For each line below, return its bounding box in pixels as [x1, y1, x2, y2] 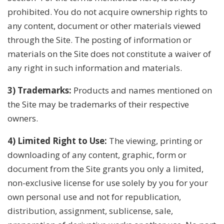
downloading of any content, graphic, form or [7, 148, 186, 160]
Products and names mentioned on [71, 84, 212, 96]
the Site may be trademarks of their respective [7, 98, 189, 110]
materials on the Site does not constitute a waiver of [7, 47, 211, 59]
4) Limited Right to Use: [7, 134, 107, 146]
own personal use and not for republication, [7, 190, 181, 202]
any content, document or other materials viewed [7, 19, 201, 31]
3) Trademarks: [7, 84, 71, 96]
